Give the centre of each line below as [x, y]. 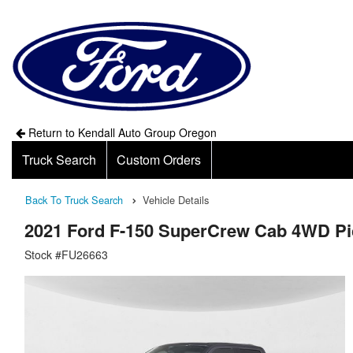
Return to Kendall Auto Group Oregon [121, 133]
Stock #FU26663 [66, 254]
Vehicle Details [176, 200]
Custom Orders [159, 160]
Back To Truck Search [74, 200]
